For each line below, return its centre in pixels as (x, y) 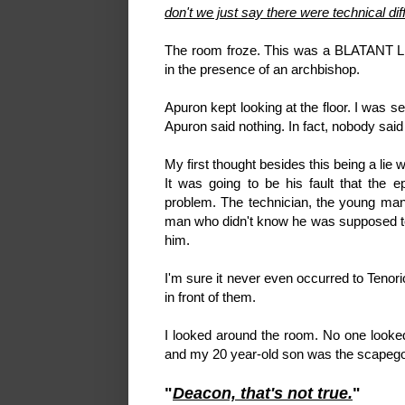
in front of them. (210, 297)
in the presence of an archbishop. (262, 70)
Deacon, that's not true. (263, 394)
